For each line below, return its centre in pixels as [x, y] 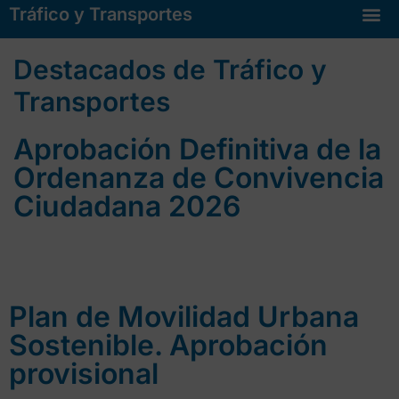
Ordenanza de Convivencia [199, 177]
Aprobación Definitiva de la [197, 149]
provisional [84, 373]
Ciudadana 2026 [127, 206]
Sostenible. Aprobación [168, 345]
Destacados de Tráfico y [170, 69]
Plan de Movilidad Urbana [184, 316]
